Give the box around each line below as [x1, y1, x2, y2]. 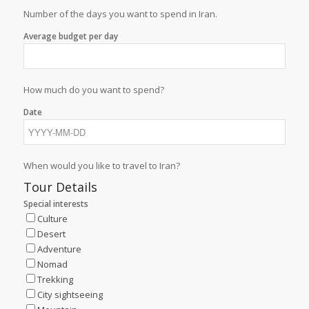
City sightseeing [37, 288, 103, 301]
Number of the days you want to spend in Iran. [23, 8, 217, 21]
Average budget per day [23, 30, 118, 43]
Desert [37, 228, 66, 241]
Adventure [37, 243, 81, 256]
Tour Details [23, 179, 97, 196]
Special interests [23, 198, 88, 210]
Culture [37, 212, 68, 226]
